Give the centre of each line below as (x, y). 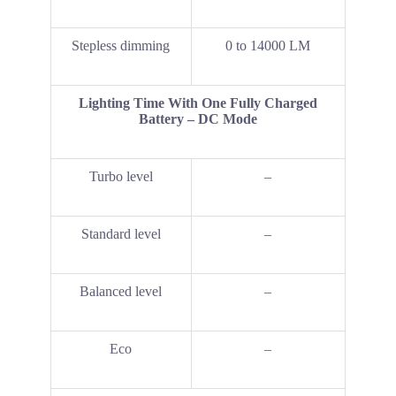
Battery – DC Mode (198, 119)
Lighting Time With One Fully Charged (198, 103)
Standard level (121, 234)
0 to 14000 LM (268, 46)
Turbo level (121, 177)
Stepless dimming (121, 46)
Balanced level (121, 292)
